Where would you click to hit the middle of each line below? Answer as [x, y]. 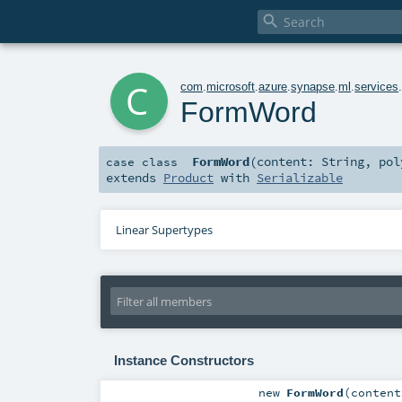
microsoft [231, 86]
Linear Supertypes [164, 230]
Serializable [300, 178]
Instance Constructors [184, 360]
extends [135, 178]
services [377, 86]
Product [188, 178]
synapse [313, 86]
